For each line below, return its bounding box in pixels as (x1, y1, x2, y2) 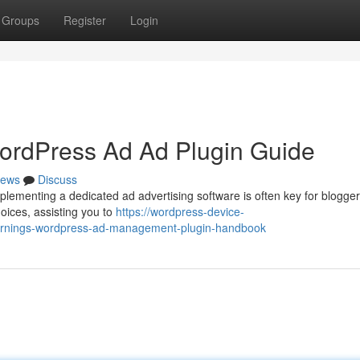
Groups (2, 12, 39, 28)
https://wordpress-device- (116, 203, 244, 219)
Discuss (38, 171, 77, 187)
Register (63, 12, 106, 28)
